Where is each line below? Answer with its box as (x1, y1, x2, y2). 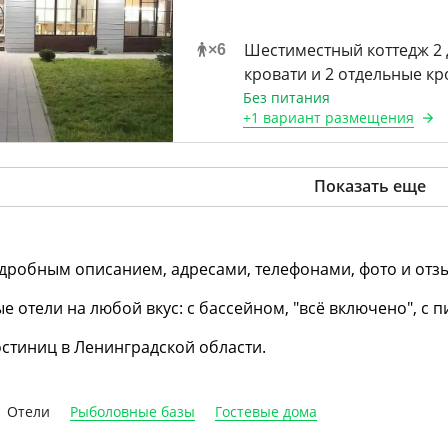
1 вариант (250, 108, 321, 127)
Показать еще (314, 178, 427, 195)
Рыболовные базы (70, 402, 195, 421)
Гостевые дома (215, 402, 317, 421)
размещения (320, 108, 414, 127)
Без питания (242, 88, 330, 107)
